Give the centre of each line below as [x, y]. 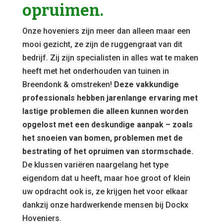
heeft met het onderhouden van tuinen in [95, 71]
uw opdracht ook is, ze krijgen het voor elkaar [105, 192]
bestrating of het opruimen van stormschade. [108, 151]
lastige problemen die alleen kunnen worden [105, 111]
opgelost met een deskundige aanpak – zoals [107, 125]
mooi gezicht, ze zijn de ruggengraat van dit [102, 44]
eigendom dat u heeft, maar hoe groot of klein [106, 178]
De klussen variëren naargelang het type [95, 165]
